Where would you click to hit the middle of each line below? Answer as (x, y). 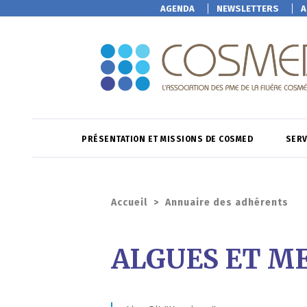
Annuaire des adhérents (227, 202)
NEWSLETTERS (247, 9)
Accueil (129, 202)
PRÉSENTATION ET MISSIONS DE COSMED (169, 139)
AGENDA (177, 9)
